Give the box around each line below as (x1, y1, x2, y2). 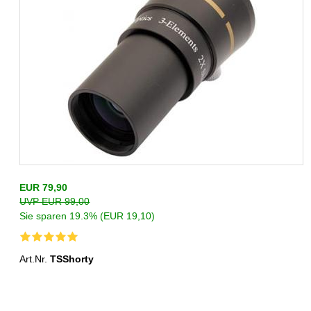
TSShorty (50, 253, 94, 265)
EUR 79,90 (19, 182, 68, 194)
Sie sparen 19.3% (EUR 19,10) (19, 210, 155, 222)
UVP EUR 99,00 (19, 196, 90, 208)
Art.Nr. (19, 253, 51, 265)
